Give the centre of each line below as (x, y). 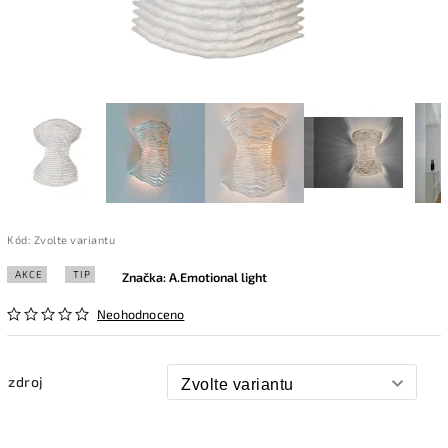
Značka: (145, 276)
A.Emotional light (218, 276)
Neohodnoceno (141, 313)
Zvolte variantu (74, 239)
